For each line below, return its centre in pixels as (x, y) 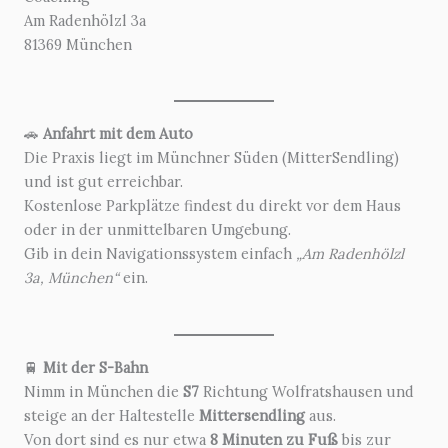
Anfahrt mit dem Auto (118, 134)
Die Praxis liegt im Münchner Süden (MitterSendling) (211, 158)
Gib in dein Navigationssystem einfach (160, 254)
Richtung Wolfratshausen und (306, 391)
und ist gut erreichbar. (103, 182)
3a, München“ (71, 278)
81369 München (78, 44)
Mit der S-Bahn (95, 367)
